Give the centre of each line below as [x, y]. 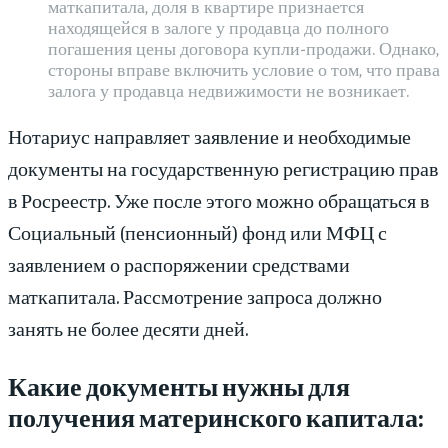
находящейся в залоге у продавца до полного [218, 27]
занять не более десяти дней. [128, 328]
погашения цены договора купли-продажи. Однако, [243, 48]
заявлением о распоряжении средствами [179, 264]
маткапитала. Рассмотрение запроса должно [195, 296]
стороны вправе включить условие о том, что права [244, 69]
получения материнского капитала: [215, 417]
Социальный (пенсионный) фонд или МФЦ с [197, 232]
